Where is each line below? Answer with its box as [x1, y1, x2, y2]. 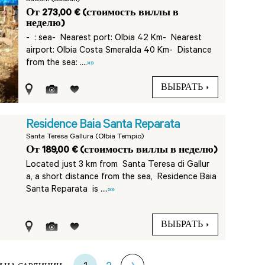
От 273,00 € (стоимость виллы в [26, 8, 179, 19]
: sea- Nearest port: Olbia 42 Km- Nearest [34, 34, 202, 44]
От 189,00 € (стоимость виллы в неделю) [26, 146, 218, 156]
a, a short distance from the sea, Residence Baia [26, 173, 217, 183]
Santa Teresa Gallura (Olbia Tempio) [26, 133, 144, 141]
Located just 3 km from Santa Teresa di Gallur [26, 160, 210, 170]
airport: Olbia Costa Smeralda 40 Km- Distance [26, 46, 212, 56]
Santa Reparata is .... [26, 185, 108, 195]
